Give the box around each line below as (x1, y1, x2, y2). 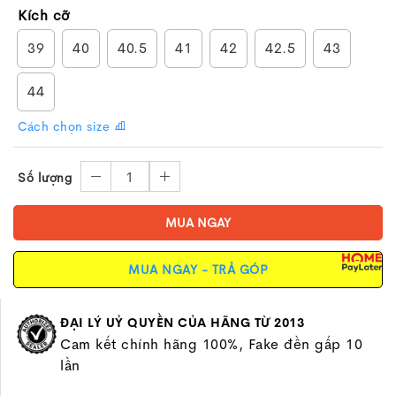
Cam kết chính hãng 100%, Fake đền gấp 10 (60, 335, 363, 354)
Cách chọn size (18, 118, 114, 134)
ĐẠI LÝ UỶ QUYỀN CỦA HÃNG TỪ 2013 (60, 315, 305, 331)
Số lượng (18, 170, 72, 186)
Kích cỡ (18, 6, 70, 25)
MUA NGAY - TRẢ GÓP (128, 262, 268, 278)
